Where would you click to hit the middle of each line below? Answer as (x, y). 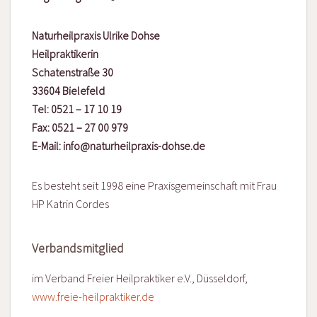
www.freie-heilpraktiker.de (93, 297)
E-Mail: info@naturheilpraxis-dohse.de (119, 146)
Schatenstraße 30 (73, 73)
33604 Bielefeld (68, 91)
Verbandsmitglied (78, 248)
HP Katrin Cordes (70, 204)
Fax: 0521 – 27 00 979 (80, 128)
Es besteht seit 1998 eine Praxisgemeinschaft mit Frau (154, 186)
